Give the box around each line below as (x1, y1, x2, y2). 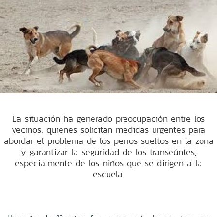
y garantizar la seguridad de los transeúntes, (20, 145, 197, 158)
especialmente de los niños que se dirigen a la (15, 156, 202, 169)
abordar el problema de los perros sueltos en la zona (3, 134, 214, 147)
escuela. (93, 168, 124, 180)
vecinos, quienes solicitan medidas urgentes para (12, 123, 205, 136)
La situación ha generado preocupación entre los (12, 112, 205, 124)
